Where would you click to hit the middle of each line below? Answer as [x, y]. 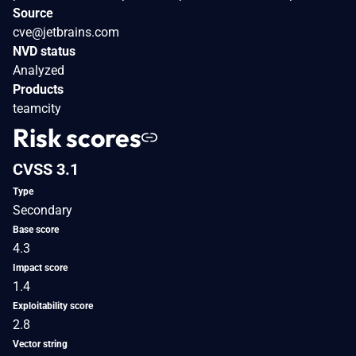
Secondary [43, 210]
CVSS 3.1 [46, 169]
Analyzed [39, 70]
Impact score [40, 267]
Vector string [40, 344]
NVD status [44, 51]
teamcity [37, 108]
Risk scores [77, 137]
